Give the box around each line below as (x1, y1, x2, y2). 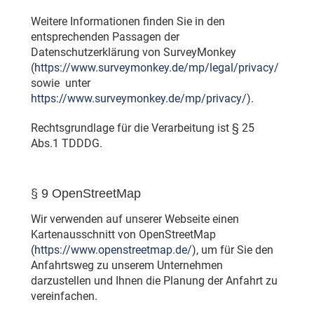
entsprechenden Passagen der (30, 30, 179, 44)
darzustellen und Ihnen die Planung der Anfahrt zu (30, 274, 278, 288)
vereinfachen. (30, 289, 97, 303)
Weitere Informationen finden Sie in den (30, 15, 225, 29)
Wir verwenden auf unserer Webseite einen (30, 212, 239, 226)
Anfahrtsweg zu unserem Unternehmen (30, 259, 223, 273)
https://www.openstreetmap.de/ (34, 243, 192, 257)
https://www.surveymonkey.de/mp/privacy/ (30, 92, 247, 106)
